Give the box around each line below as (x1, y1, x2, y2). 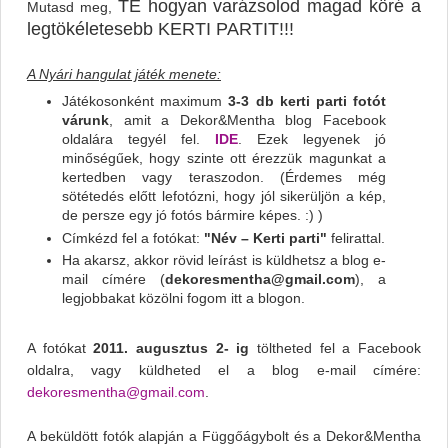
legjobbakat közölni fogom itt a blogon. (62, 290, 305, 307)
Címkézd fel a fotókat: (62, 229, 204, 246)
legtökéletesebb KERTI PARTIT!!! (27, 19, 294, 40)
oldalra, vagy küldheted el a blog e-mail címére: (27, 362, 421, 379)
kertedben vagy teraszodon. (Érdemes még (62, 169, 386, 186)
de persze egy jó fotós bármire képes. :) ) (62, 207, 323, 224)
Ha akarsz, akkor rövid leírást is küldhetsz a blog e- (62, 252, 386, 269)
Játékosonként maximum (62, 93, 223, 110)
